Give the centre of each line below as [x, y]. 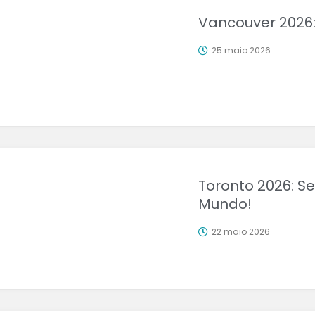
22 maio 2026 [240, 232]
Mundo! [225, 204]
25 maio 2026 [241, 50]
